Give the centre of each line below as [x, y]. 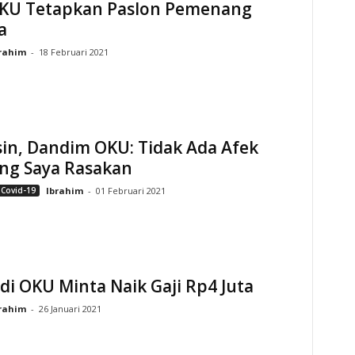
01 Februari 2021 [130, 191]
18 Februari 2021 [73, 52]
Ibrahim [64, 191]
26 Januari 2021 [70, 309]
